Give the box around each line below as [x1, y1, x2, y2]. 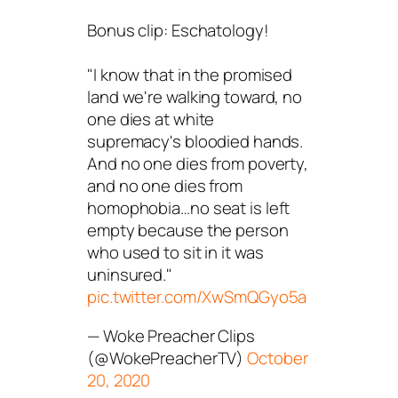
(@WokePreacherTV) [87, 346, 248, 370]
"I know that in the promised [87, 63, 293, 86]
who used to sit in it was [87, 241, 264, 264]
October [247, 346, 308, 370]
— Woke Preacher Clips [87, 323, 255, 347]
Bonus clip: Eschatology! [87, 19, 269, 42]
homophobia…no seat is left [87, 196, 291, 219]
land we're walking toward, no [87, 85, 303, 108]
